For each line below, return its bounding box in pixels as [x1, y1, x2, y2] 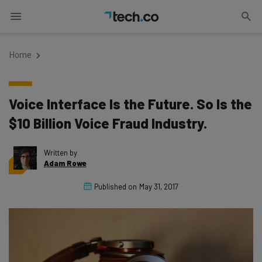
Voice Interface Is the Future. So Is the [9, 95, 252, 112]
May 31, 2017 [139, 182, 178, 191]
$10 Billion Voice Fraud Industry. [9, 115, 207, 132]
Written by [44, 148, 77, 157]
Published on [94, 182, 137, 191]
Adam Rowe [44, 158, 87, 168]
